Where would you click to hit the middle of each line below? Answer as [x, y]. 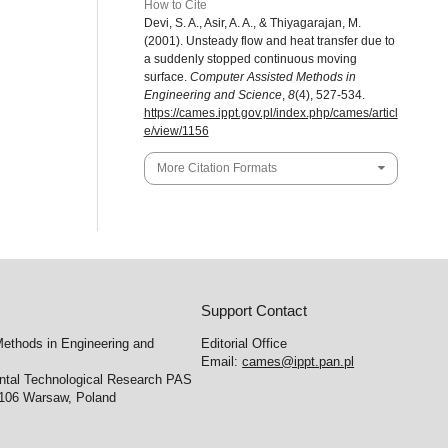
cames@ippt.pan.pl [298, 362]
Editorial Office [244, 344]
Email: [222, 362]
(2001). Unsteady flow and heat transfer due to [269, 41]
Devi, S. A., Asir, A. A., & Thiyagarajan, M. [252, 23]
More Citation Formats [216, 167]
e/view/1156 [176, 131]
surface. [166, 77]
